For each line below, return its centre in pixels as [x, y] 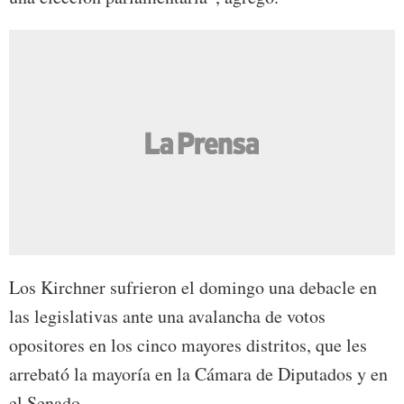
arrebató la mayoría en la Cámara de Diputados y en [198, 374]
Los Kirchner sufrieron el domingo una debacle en [193, 288]
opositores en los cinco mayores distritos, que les [188, 345]
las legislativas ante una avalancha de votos [167, 317]
